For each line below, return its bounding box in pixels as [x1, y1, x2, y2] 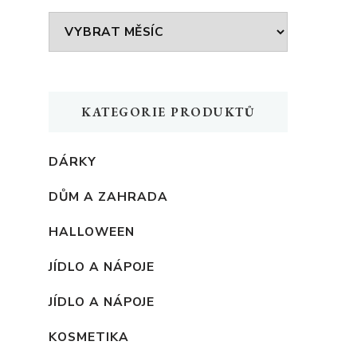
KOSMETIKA [49, 328, 129, 345]
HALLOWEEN [49, 222, 135, 240]
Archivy [48, 14, 102, 36]
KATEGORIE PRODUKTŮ [81, 103, 255, 120]
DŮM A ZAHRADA [49, 187, 168, 205]
